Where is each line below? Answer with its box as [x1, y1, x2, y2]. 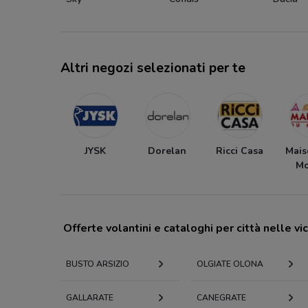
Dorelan [148, 144, 186, 157]
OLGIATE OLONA [196, 258, 263, 269]
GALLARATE [66, 291, 113, 303]
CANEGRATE [196, 291, 246, 303]
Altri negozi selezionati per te [60, 58, 245, 77]
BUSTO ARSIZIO [66, 258, 129, 269]
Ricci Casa [215, 144, 263, 157]
